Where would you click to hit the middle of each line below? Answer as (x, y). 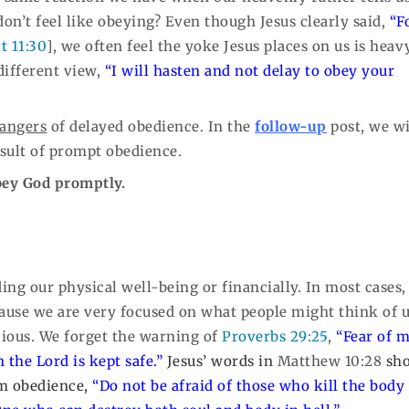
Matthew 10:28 (330, 361)
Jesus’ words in (222, 361)
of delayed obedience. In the (151, 127)
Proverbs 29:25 (275, 336)
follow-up (291, 127)
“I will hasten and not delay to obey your (250, 70)
